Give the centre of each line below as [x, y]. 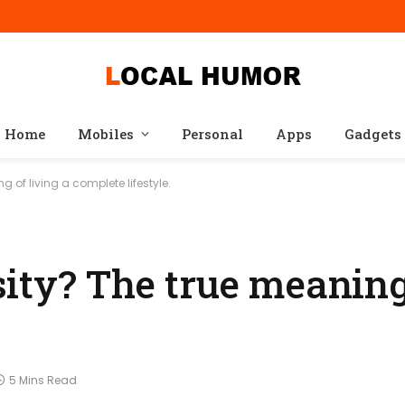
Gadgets [372, 134]
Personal [212, 134]
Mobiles [105, 134]
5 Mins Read [43, 381]
